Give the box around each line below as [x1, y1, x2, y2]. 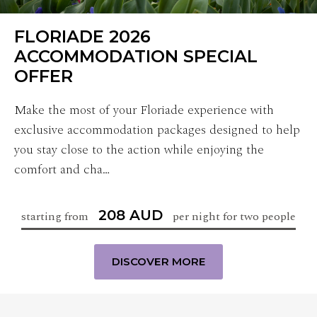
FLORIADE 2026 [14, 26, 151, 47]
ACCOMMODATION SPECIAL [14, 46, 258, 67]
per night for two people [170, 208, 296, 226]
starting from [21, 208, 91, 226]
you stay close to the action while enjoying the [14, 140, 264, 160]
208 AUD [98, 207, 163, 224]
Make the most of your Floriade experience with [14, 100, 274, 120]
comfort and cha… [14, 160, 110, 180]
